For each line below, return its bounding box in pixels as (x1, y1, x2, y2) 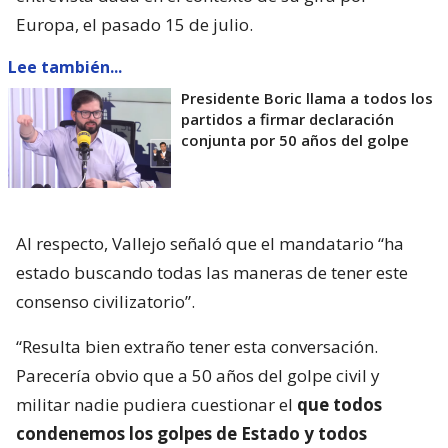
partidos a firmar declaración (181, 108, 394, 129)
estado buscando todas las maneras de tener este (16, 260, 408, 284)
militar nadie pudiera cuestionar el (16, 392, 297, 416)
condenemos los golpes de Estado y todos (16, 421, 367, 445)
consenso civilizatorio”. (16, 289, 195, 313)
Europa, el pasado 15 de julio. (16, 12, 253, 36)
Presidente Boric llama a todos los (181, 87, 433, 108)
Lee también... (8, 55, 122, 78)
